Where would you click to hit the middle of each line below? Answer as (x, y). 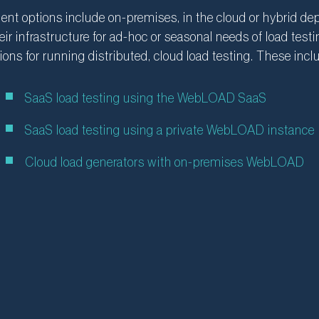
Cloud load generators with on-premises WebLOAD (165, 162)
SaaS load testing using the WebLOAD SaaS (146, 98)
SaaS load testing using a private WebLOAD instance (170, 130)
